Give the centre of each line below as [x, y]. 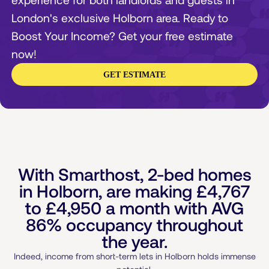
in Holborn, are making [108, 191]
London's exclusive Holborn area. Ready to [120, 17]
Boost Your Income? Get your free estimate [122, 35]
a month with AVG [173, 208]
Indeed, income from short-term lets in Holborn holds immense [134, 256]
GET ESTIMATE [134, 74]
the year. [134, 241]
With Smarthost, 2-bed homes [134, 174]
